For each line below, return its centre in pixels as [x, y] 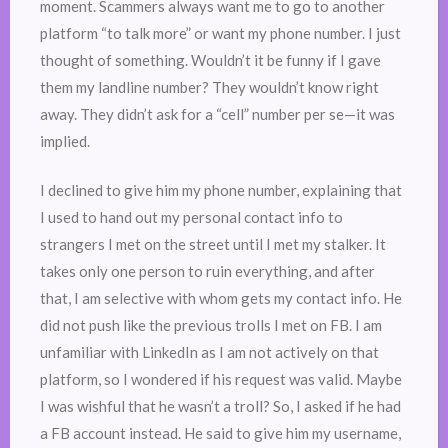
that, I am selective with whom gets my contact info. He [221, 298]
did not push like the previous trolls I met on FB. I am [211, 325]
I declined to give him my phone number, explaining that [221, 190]
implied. [66, 140]
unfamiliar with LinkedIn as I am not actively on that [209, 352]
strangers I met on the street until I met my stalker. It [213, 244]
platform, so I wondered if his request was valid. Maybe [221, 379]
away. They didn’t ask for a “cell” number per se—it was [217, 113]
